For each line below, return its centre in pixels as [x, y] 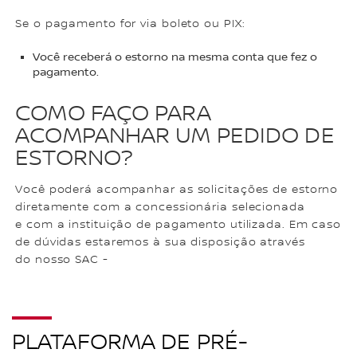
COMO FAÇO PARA [113, 114]
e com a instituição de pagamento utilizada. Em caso [178, 224]
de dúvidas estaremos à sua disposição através [160, 242]
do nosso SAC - [64, 259]
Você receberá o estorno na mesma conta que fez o [175, 58]
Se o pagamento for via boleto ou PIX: [130, 24]
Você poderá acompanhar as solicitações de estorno [177, 189]
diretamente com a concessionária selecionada [160, 207]
